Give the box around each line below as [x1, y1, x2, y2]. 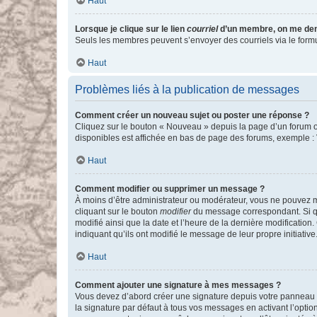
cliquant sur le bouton [75, 207, 160, 217]
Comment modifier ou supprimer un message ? [75, 184, 265, 194]
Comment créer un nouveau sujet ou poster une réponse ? [75, 110, 309, 120]
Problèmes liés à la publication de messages [75, 83, 299, 96]
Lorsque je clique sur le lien [75, 24, 187, 34]
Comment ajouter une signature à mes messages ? [75, 280, 281, 290]
